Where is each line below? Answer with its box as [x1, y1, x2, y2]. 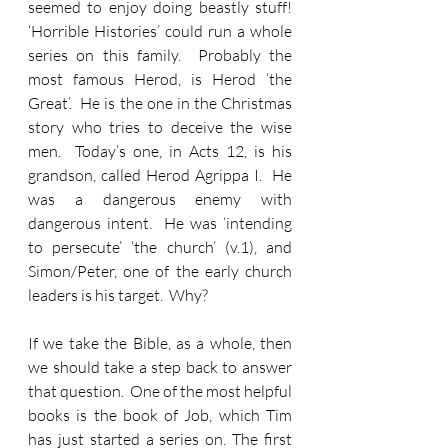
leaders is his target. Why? [28, 285, 208, 305]
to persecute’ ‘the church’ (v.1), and [28, 237, 292, 257]
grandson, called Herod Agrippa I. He [28, 165, 292, 185]
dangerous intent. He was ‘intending [28, 213, 292, 233]
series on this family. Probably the [28, 45, 292, 65]
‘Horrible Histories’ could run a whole [28, 21, 292, 41]
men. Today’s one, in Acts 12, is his [28, 141, 292, 161]
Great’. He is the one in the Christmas [28, 93, 292, 113]
